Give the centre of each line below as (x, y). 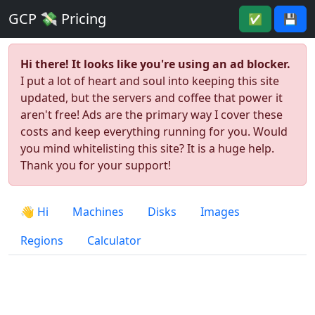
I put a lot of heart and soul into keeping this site (150, 81)
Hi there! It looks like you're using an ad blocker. (155, 64)
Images (220, 212)
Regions (42, 240)
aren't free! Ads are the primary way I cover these (152, 115)
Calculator (114, 240)
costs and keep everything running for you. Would (154, 131)
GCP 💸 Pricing (57, 19)
